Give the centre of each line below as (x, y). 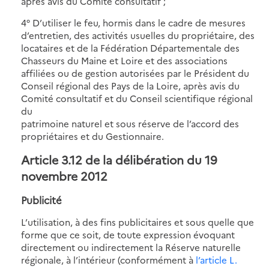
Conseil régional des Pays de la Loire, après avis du (130, 85)
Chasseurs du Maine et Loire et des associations (124, 60)
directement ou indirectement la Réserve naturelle (131, 247)
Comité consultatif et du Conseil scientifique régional (137, 98)
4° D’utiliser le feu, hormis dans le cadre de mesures (133, 22)
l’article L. (216, 259)
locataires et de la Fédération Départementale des (130, 47)
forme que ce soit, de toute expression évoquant (128, 234)
